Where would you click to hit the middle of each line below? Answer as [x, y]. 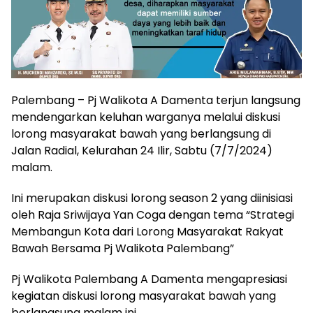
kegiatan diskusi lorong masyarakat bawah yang [144, 296]
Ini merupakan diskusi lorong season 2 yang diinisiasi [152, 198]
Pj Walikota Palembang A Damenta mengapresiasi [149, 279]
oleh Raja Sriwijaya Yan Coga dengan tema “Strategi [153, 214]
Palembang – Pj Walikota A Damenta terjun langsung [156, 100]
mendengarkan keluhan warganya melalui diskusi [146, 117]
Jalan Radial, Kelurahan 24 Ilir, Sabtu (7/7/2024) [142, 150]
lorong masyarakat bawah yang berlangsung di [141, 133]
